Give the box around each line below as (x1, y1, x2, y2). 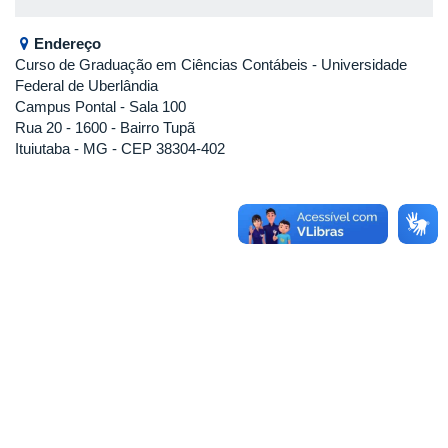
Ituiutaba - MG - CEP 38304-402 (15, 140, 225, 158)
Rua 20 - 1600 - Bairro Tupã (15, 119, 195, 137)
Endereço (34, 35, 102, 53)
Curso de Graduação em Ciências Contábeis (15, 56, 308, 74)
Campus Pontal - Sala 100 (15, 98, 186, 116)
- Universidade (308, 56, 407, 74)
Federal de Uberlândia (15, 77, 158, 95)
